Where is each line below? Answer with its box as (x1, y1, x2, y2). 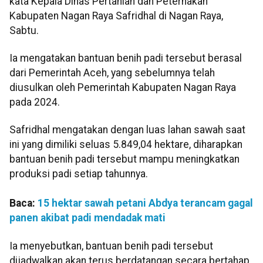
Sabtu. (9, 24, 39, 36)
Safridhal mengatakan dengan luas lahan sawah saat (9, 124, 245, 136)
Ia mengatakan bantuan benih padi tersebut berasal (9, 52, 242, 64)
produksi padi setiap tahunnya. (9, 168, 148, 180)
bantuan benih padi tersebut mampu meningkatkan (9, 153, 240, 166)
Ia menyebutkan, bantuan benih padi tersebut (9, 240, 213, 252)
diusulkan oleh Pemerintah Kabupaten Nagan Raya (9, 81, 236, 93)
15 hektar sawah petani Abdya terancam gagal (38, 197, 253, 210)
